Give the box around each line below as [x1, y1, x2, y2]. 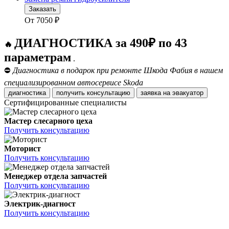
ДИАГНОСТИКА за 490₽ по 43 [14, 36, 187, 50]
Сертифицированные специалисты [4, 98, 127, 107]
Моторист [4, 144, 41, 153]
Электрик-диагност [4, 199, 76, 209]
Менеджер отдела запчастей [4, 172, 107, 181]
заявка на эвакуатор [172, 89, 203, 97]
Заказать [29, 5, 56, 13]
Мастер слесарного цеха [4, 117, 93, 126]
